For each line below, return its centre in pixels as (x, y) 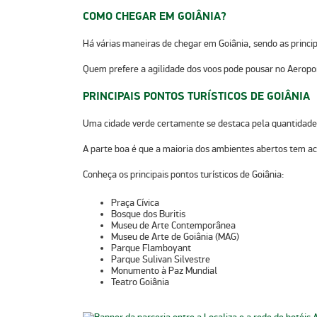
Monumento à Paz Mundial (164, 270)
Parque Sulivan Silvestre (161, 259)
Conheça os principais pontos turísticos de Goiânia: (184, 174)
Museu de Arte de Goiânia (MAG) (175, 236)
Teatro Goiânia (140, 282)
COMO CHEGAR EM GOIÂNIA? (155, 16)
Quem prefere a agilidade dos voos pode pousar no (185, 69)
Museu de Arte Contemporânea (173, 225)
